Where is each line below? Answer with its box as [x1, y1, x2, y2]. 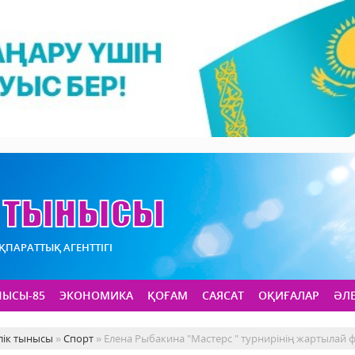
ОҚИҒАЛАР [258, 288, 319, 303]
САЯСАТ [202, 288, 244, 303]
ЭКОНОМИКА [59, 288, 133, 303]
